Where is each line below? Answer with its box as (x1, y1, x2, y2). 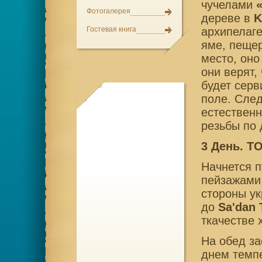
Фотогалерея (86, 7, 130, 15)
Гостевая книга (86, 25, 136, 33)
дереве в (201, 11, 254, 25)
